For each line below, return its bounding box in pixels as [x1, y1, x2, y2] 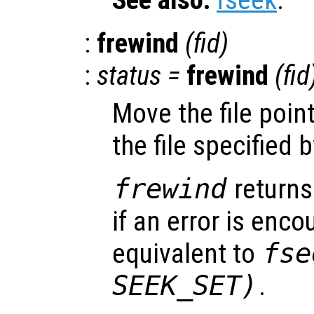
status [97, 59, 161, 92]
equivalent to [112, 237, 261, 270]
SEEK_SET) [112, 269, 257, 301]
